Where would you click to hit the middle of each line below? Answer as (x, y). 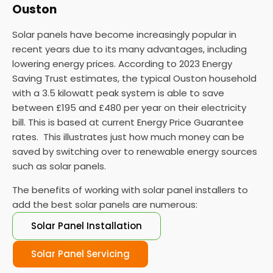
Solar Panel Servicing (80, 254)
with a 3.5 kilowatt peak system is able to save (118, 93)
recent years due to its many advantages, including (129, 49)
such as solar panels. (59, 166)
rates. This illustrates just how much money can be (128, 137)
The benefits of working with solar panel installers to (130, 190)
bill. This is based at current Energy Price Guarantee (128, 122)
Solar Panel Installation (87, 226)
